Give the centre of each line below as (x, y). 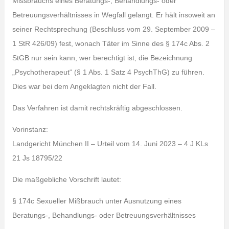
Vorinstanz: (30, 129)
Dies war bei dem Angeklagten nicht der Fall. (84, 86)
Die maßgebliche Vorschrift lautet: (66, 179)
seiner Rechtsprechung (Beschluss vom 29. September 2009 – (113, 29)
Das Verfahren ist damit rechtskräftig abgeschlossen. (97, 108)
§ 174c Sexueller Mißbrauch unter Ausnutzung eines (97, 201)
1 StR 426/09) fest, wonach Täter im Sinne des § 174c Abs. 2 (111, 43)
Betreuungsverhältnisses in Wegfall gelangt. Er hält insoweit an (113, 15)
